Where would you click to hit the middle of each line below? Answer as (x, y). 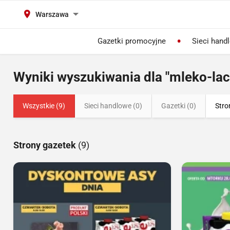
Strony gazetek (46, 145)
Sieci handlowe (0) (113, 106)
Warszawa (52, 14)
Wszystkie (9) (44, 106)
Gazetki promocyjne (131, 41)
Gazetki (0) (179, 106)
